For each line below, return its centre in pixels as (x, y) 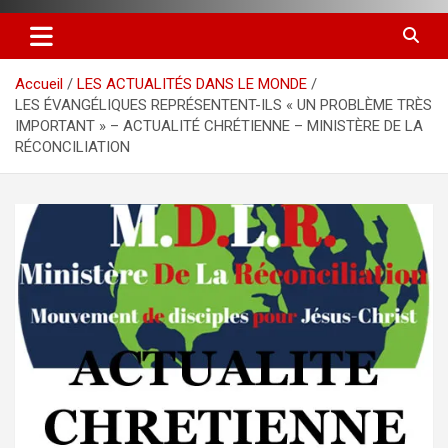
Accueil (39, 83)
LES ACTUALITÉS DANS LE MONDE (192, 83)
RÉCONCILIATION (72, 146)
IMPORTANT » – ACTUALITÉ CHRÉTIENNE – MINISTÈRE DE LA (219, 125)
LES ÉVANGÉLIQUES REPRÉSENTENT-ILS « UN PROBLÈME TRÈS (223, 104)
